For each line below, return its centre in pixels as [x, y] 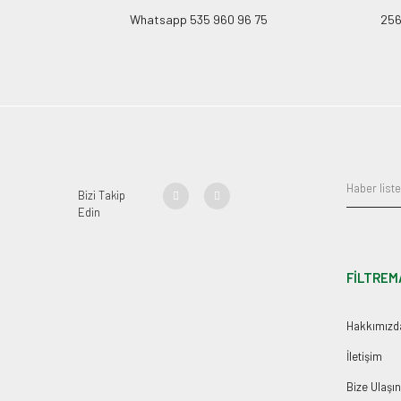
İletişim [364, 356]
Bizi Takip [102, 195]
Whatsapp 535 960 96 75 [199, 19]
